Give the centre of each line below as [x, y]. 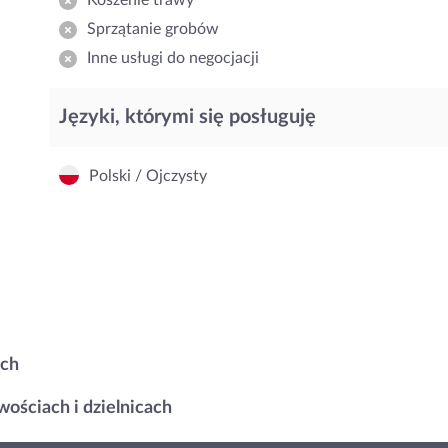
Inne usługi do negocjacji [173, 58]
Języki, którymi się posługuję [187, 117]
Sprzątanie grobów [153, 29]
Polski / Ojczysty [148, 176]
